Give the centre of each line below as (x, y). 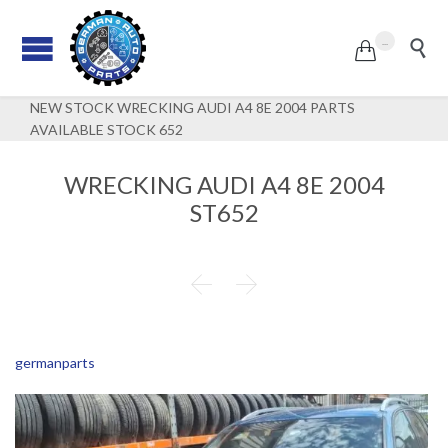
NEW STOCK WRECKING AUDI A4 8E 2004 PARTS (192, 107)
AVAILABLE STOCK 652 (106, 129)
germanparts (55, 363)
